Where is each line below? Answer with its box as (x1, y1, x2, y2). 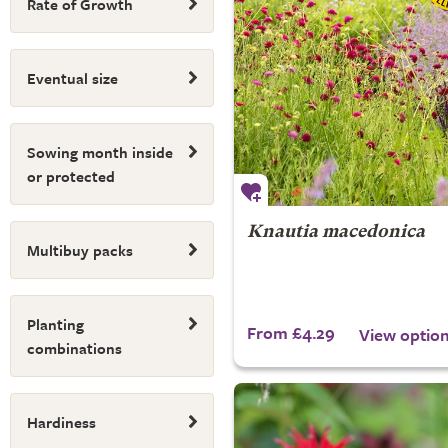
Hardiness (27, 411, 96, 433)
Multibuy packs (27, 239, 133, 261)
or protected (27, 165, 115, 187)
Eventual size (27, 67, 118, 89)
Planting (27, 313, 84, 335)
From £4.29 (246, 320, 335, 345)
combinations (27, 337, 122, 359)
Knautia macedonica (246, 224, 425, 241)
